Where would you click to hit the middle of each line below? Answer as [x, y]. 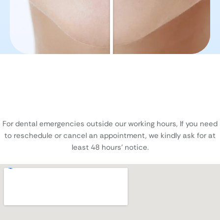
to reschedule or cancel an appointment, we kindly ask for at [110, 135]
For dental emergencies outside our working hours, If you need [110, 124]
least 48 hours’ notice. [110, 147]
